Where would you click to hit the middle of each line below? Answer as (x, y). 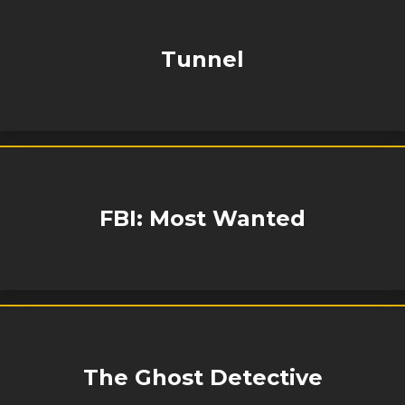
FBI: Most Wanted (202, 218)
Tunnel (202, 59)
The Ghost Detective (202, 377)
